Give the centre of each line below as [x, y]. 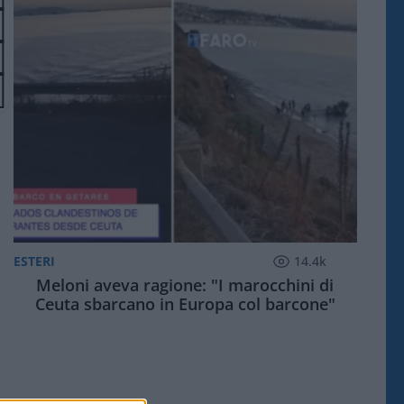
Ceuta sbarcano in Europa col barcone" [185, 304]
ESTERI [34, 261]
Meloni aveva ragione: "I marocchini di [185, 285]
